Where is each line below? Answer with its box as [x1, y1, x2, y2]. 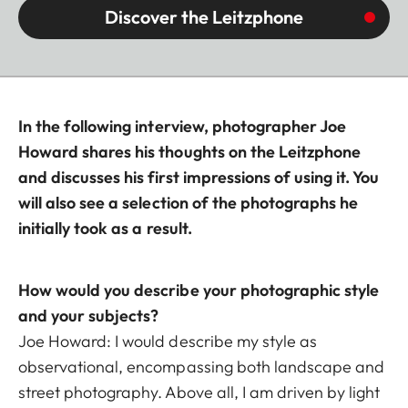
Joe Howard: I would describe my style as [18, 330, 317, 352]
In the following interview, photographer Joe [18, 115, 347, 137]
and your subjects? [18, 304, 159, 326]
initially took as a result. [18, 217, 192, 239]
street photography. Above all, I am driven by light [18, 381, 381, 403]
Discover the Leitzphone [105, 5, 303, 28]
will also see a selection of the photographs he [18, 191, 359, 213]
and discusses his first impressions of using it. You [18, 166, 380, 188]
